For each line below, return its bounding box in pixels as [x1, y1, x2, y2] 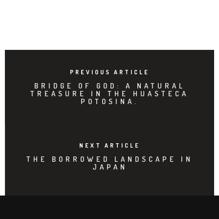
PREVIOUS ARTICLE [69, 68, 150, 76]
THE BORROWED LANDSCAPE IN [26, 154, 193, 164]
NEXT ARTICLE [79, 141, 140, 149]
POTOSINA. [80, 96, 139, 106]
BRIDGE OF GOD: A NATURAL [34, 81, 185, 90]
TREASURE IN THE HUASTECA [30, 88, 189, 98]
